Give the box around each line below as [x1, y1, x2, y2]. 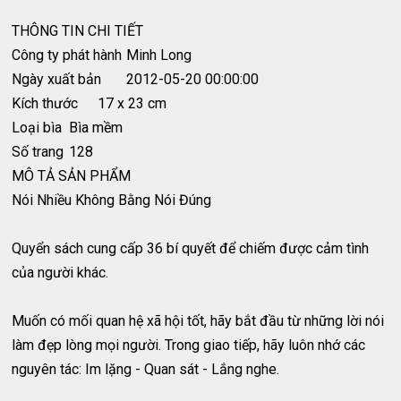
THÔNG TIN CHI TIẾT [12, 22, 144, 40]
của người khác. [12, 264, 109, 282]
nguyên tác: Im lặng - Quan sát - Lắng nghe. [12, 361, 280, 379]
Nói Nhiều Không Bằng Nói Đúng [12, 192, 212, 209]
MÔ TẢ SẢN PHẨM [12, 167, 132, 185]
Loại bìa [12, 119, 63, 137]
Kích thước [12, 95, 79, 113]
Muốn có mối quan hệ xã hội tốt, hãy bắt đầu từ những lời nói [12, 312, 385, 330]
